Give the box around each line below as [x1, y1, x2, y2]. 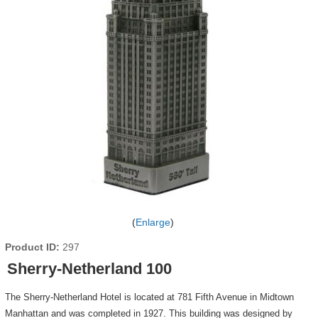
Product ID [4, 241, 56, 253]
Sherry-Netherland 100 [6, 260, 172, 278]
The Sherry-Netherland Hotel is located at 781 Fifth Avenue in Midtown [4, 292, 294, 302]
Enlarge [135, 216, 170, 228]
